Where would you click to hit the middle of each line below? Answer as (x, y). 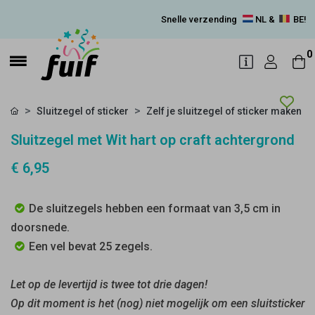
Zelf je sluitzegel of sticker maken (224, 111)
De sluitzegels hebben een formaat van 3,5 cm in (155, 208)
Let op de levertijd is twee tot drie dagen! (109, 284)
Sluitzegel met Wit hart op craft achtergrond (153, 140)
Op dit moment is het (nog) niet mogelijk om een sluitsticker (157, 303)
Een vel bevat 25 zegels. (91, 246)
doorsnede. (40, 227)
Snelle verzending (200, 19)
